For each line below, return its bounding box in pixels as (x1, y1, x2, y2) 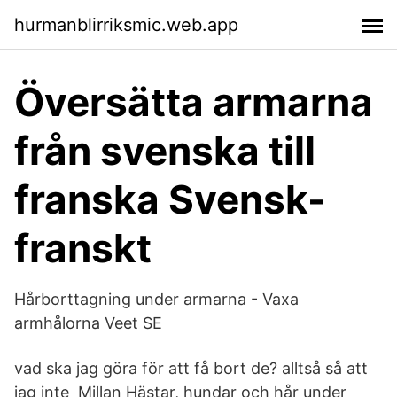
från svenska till (14, 127, 315, 175)
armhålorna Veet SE (14, 314, 162, 332)
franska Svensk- (14, 175, 326, 223)
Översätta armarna (14, 78, 373, 126)
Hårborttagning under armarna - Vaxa (14, 290, 299, 308)
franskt (14, 224, 152, 272)
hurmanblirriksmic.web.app (14, 13, 238, 35)
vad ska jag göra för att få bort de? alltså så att (14, 359, 368, 378)
